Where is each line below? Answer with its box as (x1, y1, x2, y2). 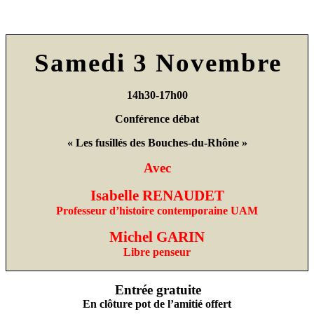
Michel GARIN (109, 228, 205, 245)
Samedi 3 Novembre (34, 48, 282, 77)
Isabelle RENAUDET (90, 186, 224, 204)
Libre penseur (123, 245, 191, 258)
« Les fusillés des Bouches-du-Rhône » (67, 136, 247, 149)
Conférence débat (115, 112, 199, 125)
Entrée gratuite (115, 282, 201, 298)
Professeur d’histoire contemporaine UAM (56, 204, 258, 217)
